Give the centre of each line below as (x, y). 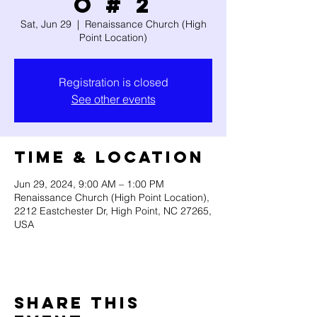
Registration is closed (113, 82)
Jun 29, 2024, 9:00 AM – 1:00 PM (89, 184)
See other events (113, 99)
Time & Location (109, 157)
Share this (77, 303)
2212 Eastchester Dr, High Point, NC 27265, (113, 211)
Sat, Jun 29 (46, 24)
